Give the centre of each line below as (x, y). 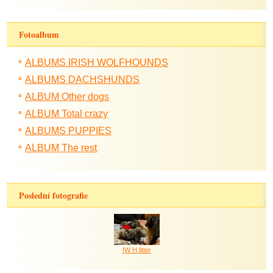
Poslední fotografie (54, 195)
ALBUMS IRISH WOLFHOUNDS (97, 62)
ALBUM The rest (61, 148)
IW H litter (136, 250)
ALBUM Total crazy (67, 114)
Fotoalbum (39, 34)
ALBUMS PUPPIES (69, 131)
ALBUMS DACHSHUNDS (83, 80)
